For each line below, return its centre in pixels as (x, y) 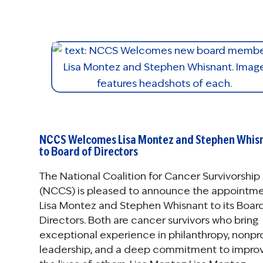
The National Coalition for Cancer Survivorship (150, 176)
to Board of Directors (89, 151)
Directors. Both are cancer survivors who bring (149, 220)
